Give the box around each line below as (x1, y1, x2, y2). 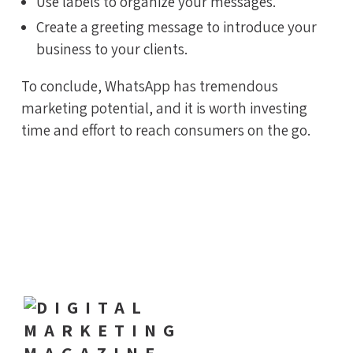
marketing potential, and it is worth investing (21, 98, 307, 118)
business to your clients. (36, 39, 188, 59)
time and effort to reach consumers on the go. (21, 121, 310, 140)
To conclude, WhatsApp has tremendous (21, 76, 278, 96)
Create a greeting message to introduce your (36, 17, 317, 37)
